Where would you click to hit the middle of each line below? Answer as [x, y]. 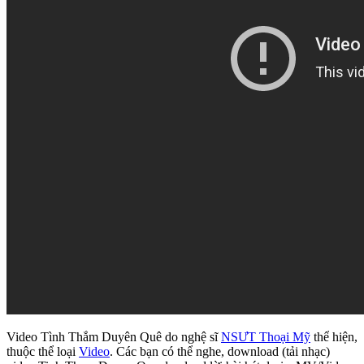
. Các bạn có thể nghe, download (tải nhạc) [220, 352]
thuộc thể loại [43, 352]
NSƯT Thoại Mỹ [266, 337]
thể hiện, [334, 337]
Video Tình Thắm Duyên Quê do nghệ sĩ [114, 337]
